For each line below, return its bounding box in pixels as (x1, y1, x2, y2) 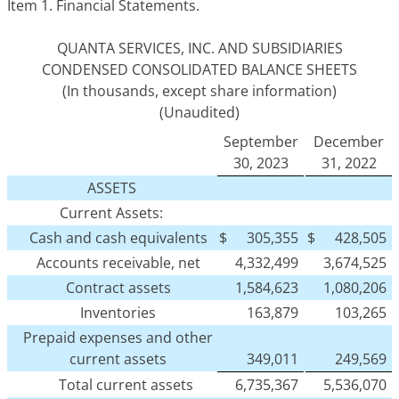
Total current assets (59, 375, 193, 395)
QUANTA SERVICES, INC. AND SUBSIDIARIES (56, 38, 343, 59)
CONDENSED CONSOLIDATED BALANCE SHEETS (42, 60, 357, 80)
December (313, 132, 384, 152)
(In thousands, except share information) (62, 81, 337, 102)
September (223, 132, 298, 152)
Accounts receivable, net (36, 253, 200, 273)
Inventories (80, 303, 156, 323)
